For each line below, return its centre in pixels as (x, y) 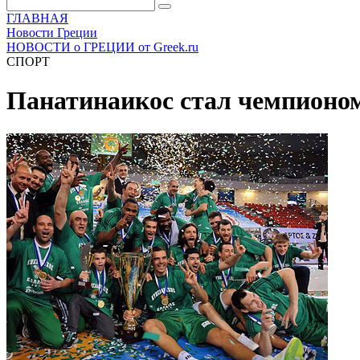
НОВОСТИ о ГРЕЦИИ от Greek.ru (102, 47)
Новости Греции (52, 33)
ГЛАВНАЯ (37, 18)
